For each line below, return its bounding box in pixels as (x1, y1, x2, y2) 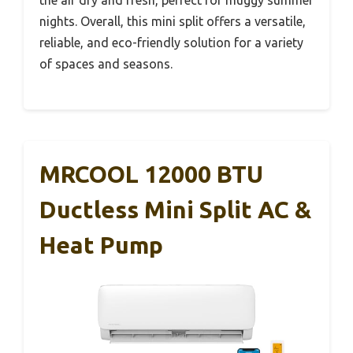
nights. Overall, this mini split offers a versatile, (39, 13, 306, 28)
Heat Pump (39, 231, 163, 258)
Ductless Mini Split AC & (39, 195, 311, 223)
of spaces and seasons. (39, 56, 173, 71)
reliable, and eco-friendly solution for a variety (39, 35, 303, 50)
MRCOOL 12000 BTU (39, 160, 263, 188)
